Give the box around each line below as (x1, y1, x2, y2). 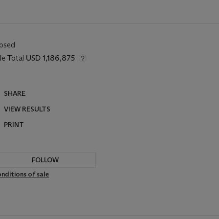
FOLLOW (31, 155, 59, 164)
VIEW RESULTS (4, 105, 50, 113)
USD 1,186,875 (26, 53, 75, 63)
